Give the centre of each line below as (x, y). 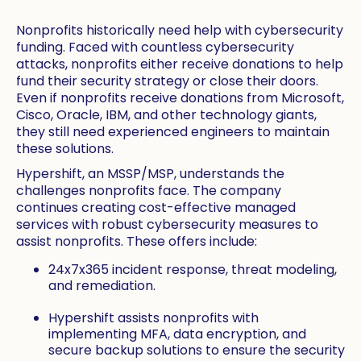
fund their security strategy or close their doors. (167, 81)
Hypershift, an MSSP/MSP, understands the (150, 174)
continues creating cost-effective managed (156, 208)
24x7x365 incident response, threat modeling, (193, 270)
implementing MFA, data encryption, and (177, 334)
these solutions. (65, 149)
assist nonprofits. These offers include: (137, 242)
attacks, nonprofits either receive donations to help (180, 64)
